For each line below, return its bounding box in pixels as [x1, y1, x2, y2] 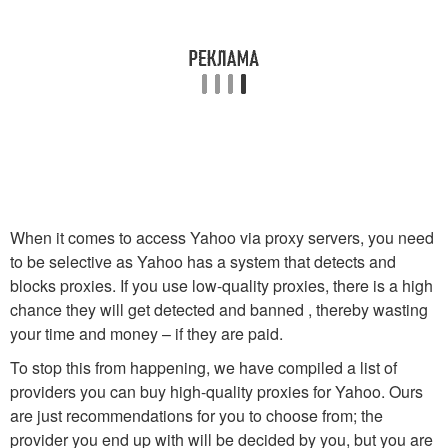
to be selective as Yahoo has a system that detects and [10, 250, 396, 273]
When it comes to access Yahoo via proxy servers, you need [10, 226, 434, 249]
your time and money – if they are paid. [10, 322, 283, 345]
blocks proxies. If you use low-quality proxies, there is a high [10, 274, 433, 297]
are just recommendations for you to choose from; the [10, 404, 383, 427]
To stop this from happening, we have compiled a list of [10, 356, 397, 379]
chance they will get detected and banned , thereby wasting [10, 298, 428, 321]
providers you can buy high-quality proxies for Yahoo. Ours [10, 380, 423, 403]
